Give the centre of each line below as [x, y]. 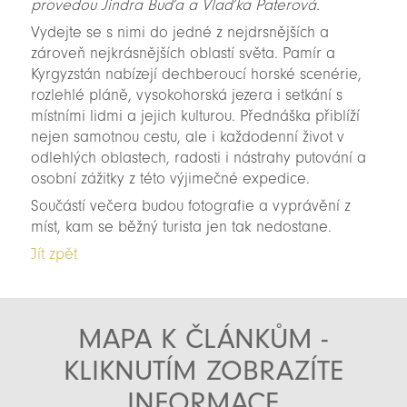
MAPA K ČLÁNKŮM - [203, 339]
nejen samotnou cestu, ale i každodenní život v [187, 136]
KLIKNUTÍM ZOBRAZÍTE [203, 371]
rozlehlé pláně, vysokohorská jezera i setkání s [186, 94]
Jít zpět [54, 254]
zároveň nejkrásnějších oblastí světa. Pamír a [183, 53]
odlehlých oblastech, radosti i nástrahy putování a [198, 157]
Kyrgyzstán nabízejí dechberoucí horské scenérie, [196, 74]
